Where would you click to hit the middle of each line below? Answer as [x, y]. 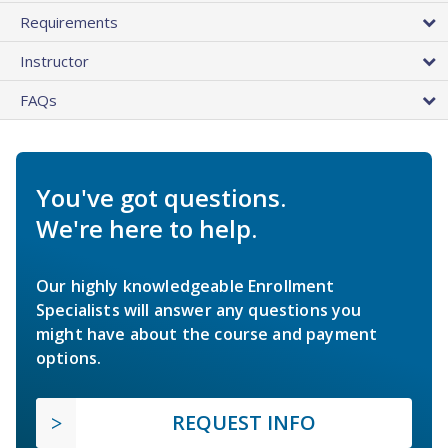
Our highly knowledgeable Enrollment [185, 286]
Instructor [54, 61]
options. [69, 358]
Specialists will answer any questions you [199, 310]
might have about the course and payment [207, 334]
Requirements [69, 22]
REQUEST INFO [244, 423]
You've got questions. [161, 198]
